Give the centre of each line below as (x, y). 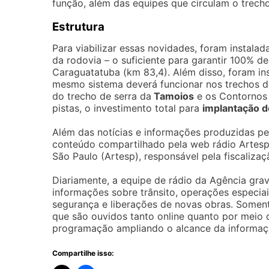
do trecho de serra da (102, 96)
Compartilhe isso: (83, 253)
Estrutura (78, 27)
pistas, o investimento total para (127, 108)
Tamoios (173, 96)
